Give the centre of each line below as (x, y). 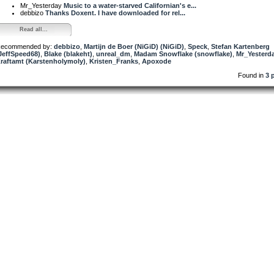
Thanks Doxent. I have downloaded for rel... (115, 13)
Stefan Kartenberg (240, 46)
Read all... (33, 29)
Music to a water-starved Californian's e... (130, 5)
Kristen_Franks (114, 61)
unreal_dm (113, 54)
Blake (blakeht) (68, 54)
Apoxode (157, 61)
